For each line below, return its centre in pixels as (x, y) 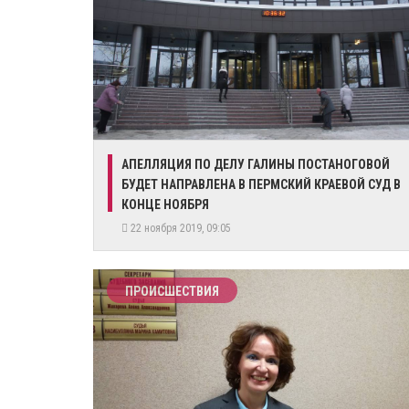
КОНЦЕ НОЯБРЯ (165, 204)
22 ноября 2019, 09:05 (182, 228)
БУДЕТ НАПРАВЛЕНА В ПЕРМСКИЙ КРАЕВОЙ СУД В (261, 184)
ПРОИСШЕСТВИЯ (172, 291)
